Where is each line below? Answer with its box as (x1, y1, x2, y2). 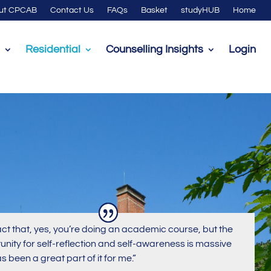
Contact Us (50, 6, 94, 15)
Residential (25, 44, 80, 55)
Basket (141, 6, 168, 15)
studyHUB (181, 6, 220, 15)
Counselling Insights (106, 44, 203, 55)
